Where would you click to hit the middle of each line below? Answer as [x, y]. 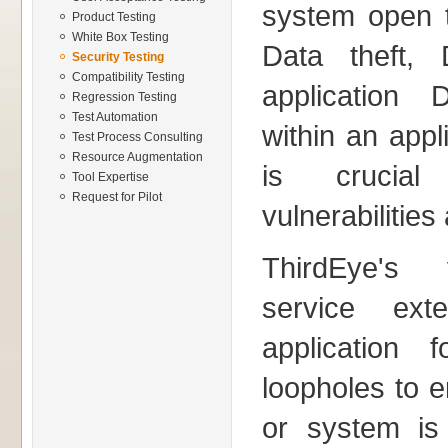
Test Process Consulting [137, 137]
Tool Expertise [110, 177]
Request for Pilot [117, 197]
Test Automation [115, 117]
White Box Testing [120, 37]
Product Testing [114, 17]
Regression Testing [124, 97]
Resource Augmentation [137, 157]
